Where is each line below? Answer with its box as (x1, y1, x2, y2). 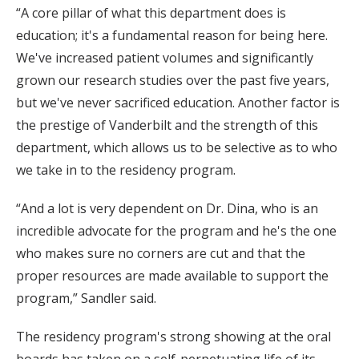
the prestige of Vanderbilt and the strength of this (16, 115, 318, 134)
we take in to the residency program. (16, 160, 236, 179)
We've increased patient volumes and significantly (16, 48, 313, 67)
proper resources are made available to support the (16, 266, 329, 284)
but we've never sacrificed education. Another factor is (16, 93, 340, 111)
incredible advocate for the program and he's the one (16, 221, 337, 240)
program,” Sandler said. (16, 288, 156, 307)
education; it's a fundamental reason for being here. (16, 26, 328, 44)
